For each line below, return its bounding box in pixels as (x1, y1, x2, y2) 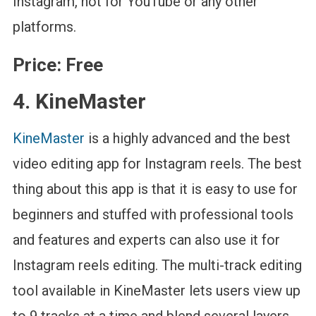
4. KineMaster (12, 88, 146, 114)
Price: (12, 54, 61, 75)
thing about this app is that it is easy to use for (12, 180, 298, 197)
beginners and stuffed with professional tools (12, 205, 293, 223)
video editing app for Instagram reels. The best (12, 154, 302, 172)
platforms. (12, 18, 80, 35)
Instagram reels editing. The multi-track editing (12, 256, 302, 274)
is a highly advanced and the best (84, 129, 291, 147)
